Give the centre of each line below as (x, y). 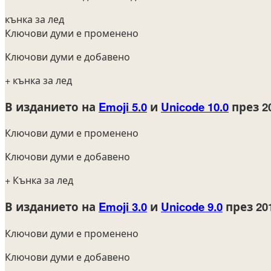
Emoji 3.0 (123, 207)
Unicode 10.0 (195, 106)
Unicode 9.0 (192, 207)
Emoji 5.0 (123, 106)
